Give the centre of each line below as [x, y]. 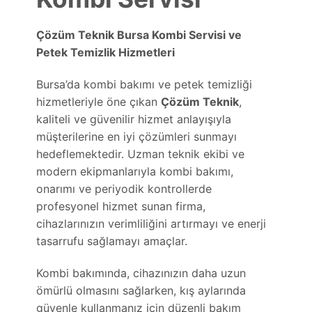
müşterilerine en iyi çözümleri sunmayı [137, 136]
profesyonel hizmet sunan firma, [121, 206]
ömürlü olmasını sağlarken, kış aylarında [141, 290]
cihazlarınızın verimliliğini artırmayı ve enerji [151, 223]
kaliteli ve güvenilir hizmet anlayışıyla [134, 119]
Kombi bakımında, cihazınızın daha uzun [141, 273]
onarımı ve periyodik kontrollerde [124, 188]
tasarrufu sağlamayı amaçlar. [112, 241]
